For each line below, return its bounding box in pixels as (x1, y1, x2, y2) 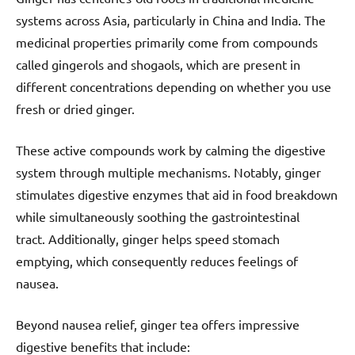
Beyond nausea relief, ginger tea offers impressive (16, 315, 300, 332)
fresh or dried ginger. (16, 100, 135, 116)
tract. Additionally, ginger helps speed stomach (16, 230, 280, 246)
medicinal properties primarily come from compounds (16, 33, 318, 50)
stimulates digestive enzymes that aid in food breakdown (16, 185, 338, 202)
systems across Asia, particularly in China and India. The (16, 11, 326, 28)
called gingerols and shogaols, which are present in (16, 55, 300, 72)
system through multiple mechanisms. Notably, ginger (16, 163, 321, 180)
